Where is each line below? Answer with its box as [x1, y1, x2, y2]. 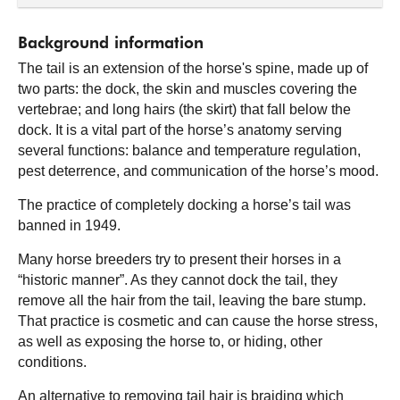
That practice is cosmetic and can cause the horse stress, [18, 313, 378, 329]
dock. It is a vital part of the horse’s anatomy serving [18, 122, 342, 137]
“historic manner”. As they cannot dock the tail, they [18, 272, 337, 287]
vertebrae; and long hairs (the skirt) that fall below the [18, 102, 351, 117]
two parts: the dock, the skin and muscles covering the [18, 81, 357, 96]
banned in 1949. [18, 218, 121, 233]
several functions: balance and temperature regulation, [18, 143, 361, 158]
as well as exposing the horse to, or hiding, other [18, 334, 322, 349]
